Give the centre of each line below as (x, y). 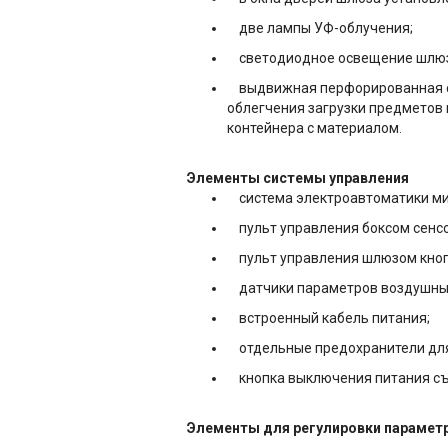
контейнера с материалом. (314, 128)
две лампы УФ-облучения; (320, 28)
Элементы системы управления (298, 178)
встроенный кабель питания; (328, 318)
